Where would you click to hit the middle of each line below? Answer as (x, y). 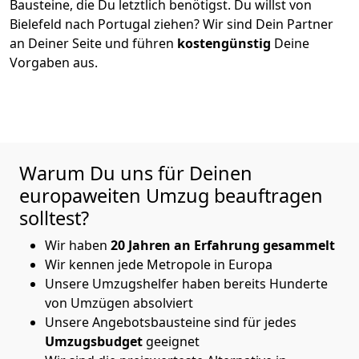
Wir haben (78, 245)
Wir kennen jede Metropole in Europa (160, 264)
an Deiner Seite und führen (93, 43)
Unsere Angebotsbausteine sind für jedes (171, 322)
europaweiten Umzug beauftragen (171, 195)
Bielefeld (37, 24)
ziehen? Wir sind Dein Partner (244, 24)
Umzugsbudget (94, 341)
